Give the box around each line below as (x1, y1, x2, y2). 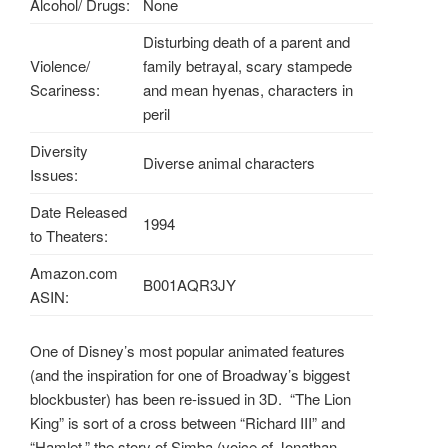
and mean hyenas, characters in (143, 79, 353, 101)
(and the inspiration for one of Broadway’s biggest (30, 363, 350, 385)
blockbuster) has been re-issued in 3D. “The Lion (30, 387, 351, 409)
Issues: (30, 164, 78, 186)
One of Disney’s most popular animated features (30, 339, 345, 361)
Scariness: (30, 79, 100, 101)
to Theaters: (30, 225, 108, 247)
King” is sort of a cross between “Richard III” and (30, 411, 345, 433)
